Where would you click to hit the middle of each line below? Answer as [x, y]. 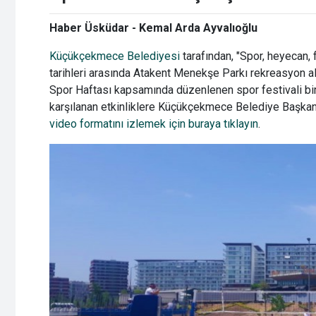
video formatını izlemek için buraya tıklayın [154, 124]
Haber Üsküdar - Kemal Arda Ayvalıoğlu [153, 28]
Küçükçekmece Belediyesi [115, 56]
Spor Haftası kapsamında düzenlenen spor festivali [176, 90]
